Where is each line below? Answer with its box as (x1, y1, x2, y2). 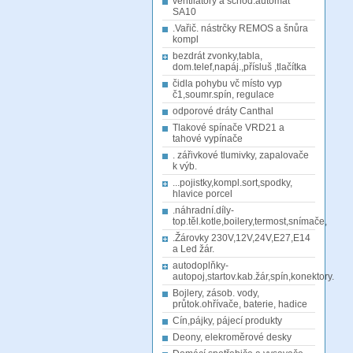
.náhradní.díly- (173, 205, 234, 216)
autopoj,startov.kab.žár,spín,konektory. (173, 271, 334, 282)
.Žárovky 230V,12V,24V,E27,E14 (173, 232, 310, 243)
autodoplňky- (173, 260, 229, 271)
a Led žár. (173, 243, 214, 255)
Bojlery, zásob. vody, (173, 288, 259, 299)
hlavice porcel (173, 188, 232, 199)
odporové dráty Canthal (173, 106, 273, 117)
